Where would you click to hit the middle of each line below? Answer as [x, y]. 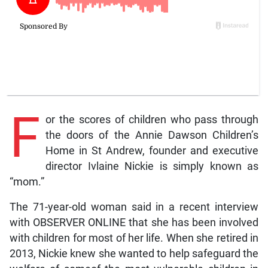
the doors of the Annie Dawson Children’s [152, 135]
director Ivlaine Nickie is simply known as [152, 167]
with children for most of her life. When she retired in [134, 238]
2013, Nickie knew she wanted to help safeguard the [134, 254]
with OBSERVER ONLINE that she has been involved [134, 223]
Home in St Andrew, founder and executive [152, 151]
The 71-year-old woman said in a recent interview [134, 207]
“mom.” [27, 182]
